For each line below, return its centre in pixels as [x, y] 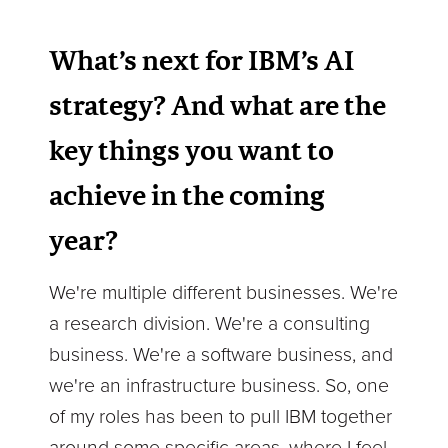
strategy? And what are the [218, 104]
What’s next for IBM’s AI [202, 59]
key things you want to [192, 149]
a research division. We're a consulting [210, 323]
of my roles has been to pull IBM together [221, 416]
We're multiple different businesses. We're [224, 292]
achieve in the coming [187, 194]
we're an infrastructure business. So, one [219, 385]
